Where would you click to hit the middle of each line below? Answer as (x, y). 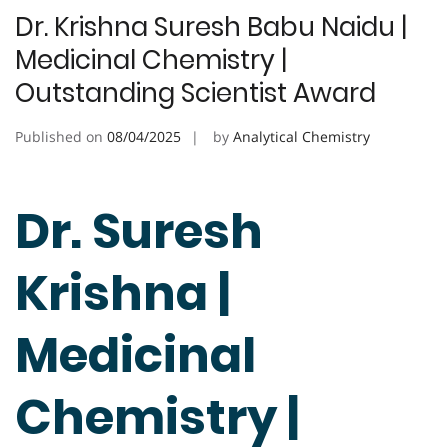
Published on (61, 137)
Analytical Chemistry (301, 137)
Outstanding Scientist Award (195, 93)
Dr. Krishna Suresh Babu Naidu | (211, 27)
